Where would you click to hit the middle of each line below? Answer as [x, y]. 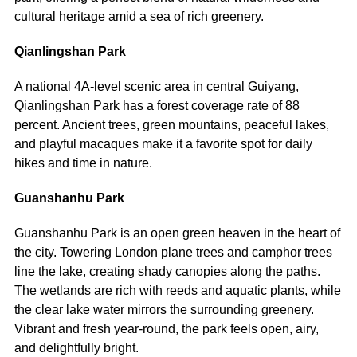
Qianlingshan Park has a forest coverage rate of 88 [157, 105]
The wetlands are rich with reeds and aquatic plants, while [177, 290]
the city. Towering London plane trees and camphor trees [173, 252]
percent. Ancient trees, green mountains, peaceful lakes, [171, 124]
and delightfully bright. [76, 347]
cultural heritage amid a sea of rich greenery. [139, 16]
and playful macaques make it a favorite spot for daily [163, 143]
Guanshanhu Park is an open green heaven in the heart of [177, 233]
